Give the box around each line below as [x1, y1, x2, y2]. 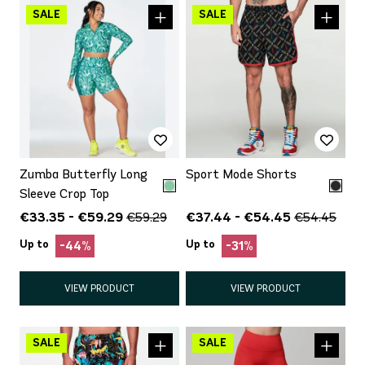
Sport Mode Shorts [186, 165, 297, 182]
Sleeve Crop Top [20, 185, 109, 201]
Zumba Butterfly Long [20, 165, 147, 182]
